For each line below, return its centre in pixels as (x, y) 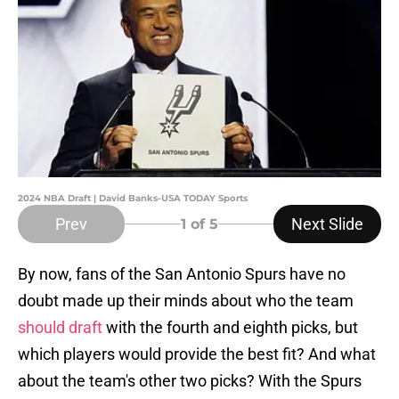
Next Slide (327, 224)
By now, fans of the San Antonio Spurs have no (182, 274)
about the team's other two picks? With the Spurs (190, 381)
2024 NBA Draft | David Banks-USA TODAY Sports (133, 199)
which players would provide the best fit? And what (197, 354)
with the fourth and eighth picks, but (232, 328)
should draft (62, 328)
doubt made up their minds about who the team (186, 301)
